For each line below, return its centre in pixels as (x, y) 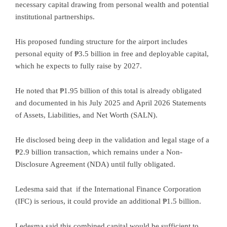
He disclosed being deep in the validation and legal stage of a (112, 140)
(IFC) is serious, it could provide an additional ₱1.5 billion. (108, 201)
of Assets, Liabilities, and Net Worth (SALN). (86, 115)
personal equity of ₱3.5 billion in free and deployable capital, (112, 53)
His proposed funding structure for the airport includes (101, 41)
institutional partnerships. (55, 16)
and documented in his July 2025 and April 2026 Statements (111, 103)
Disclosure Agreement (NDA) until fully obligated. (95, 164)
